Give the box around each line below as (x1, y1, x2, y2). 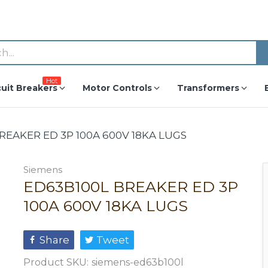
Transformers (176, 83, 239, 93)
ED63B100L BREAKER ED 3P (23, 178, 238, 196)
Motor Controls (82, 83, 152, 93)
